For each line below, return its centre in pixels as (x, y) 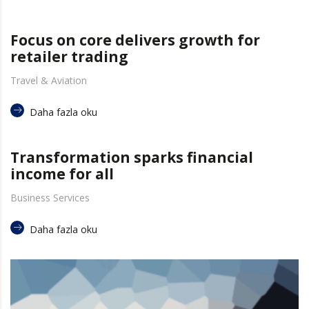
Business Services (50, 198)
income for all (62, 174)
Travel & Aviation (49, 81)
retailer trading (69, 57)
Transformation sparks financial (132, 158)
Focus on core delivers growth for (135, 40)
